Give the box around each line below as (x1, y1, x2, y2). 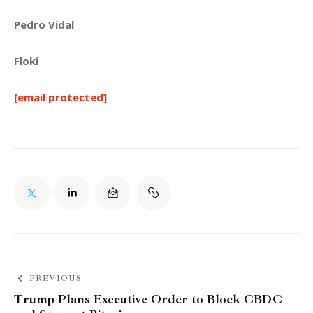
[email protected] (14, 90, 107, 105)
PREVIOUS (29, 272, 82, 284)
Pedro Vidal (14, 17, 74, 32)
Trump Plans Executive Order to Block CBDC (14, 291, 282, 307)
